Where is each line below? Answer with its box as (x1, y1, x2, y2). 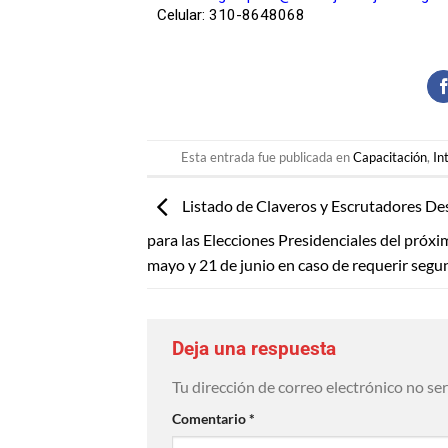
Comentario (172, 409, 249, 427)
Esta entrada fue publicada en (181, 149, 354, 166)
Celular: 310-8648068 (157, 5, 305, 24)
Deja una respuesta (172, 337, 341, 361)
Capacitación (353, 149, 428, 166)
